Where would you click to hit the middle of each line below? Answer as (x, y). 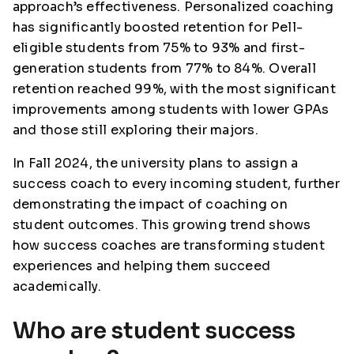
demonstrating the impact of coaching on (150, 204)
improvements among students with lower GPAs (171, 109)
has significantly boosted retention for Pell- (158, 27)
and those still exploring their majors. (136, 130)
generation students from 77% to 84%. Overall (164, 68)
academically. (57, 286)
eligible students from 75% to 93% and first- (159, 48)
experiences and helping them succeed (142, 266)
